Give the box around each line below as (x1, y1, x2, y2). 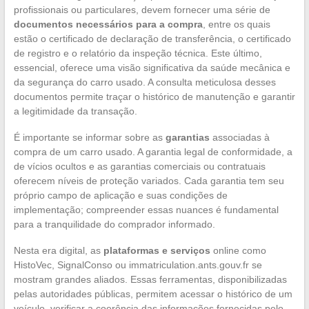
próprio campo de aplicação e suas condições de (13, 189, 228, 201)
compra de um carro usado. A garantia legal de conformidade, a (13, 146, 292, 157)
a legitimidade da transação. (13, 105, 137, 117)
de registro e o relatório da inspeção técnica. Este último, (13, 47, 262, 59)
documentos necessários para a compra (13, 18, 203, 30)
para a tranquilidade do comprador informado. (13, 218, 215, 230)
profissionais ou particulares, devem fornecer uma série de (13, 3, 270, 15)
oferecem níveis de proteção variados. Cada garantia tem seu (13, 175, 284, 186)
